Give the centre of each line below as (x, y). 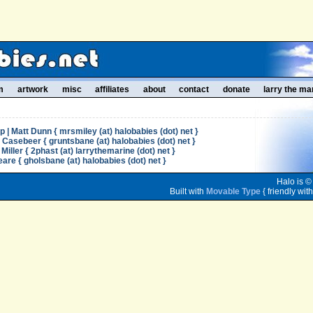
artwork (32, 89)
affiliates (112, 89)
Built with (188, 191)
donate (236, 89)
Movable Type (233, 191)
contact (194, 89)
